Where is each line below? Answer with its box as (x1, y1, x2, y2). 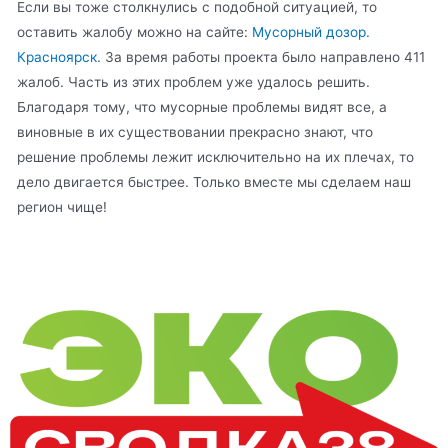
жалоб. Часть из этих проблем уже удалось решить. (17, 74, 371, 91)
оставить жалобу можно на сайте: (17, 24, 253, 41)
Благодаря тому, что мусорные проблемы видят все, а (17, 99, 388, 116)
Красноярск (17, 49, 98, 66)
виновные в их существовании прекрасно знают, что (17, 124, 374, 141)
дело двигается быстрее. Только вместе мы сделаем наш (17, 174, 412, 191)
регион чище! (17, 199, 108, 216)
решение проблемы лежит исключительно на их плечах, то (17, 149, 415, 166)
